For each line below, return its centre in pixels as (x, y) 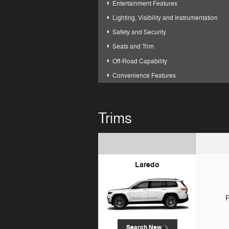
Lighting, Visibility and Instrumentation (165, 18)
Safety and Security (140, 32)
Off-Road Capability (140, 61)
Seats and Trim (133, 47)
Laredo (147, 165)
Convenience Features (144, 75)
